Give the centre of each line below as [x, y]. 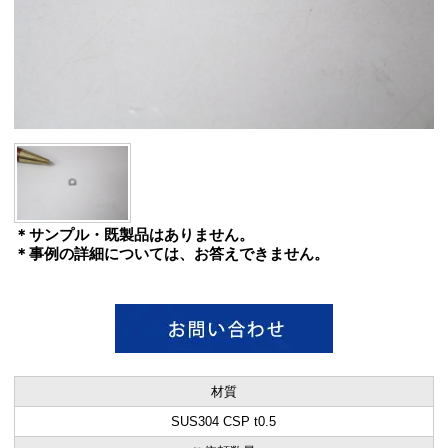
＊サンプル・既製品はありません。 [133, 234]
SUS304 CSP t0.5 [224, 421]
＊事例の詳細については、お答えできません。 [171, 253]
